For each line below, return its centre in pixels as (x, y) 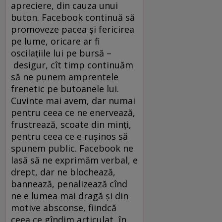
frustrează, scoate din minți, (71, 124)
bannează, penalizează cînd (69, 184)
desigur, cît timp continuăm (72, 65)
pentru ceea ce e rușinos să (69, 136)
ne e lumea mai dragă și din (70, 195)
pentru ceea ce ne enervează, (73, 112)
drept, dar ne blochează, (63, 172)
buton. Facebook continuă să (73, 17)
